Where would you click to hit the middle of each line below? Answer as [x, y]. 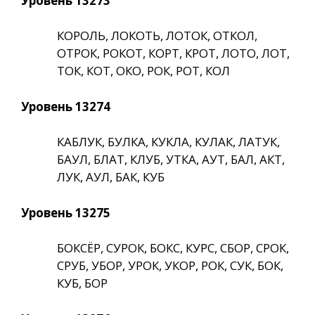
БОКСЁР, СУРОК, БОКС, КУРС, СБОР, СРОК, [173, 248]
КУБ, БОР [82, 283]
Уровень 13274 [66, 106]
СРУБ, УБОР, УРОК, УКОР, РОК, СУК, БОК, [170, 266]
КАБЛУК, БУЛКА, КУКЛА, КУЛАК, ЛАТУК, [168, 142]
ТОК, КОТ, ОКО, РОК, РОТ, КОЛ [143, 71]
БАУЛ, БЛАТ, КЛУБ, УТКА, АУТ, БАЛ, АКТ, [171, 160]
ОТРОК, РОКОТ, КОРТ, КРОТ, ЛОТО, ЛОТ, [173, 53]
